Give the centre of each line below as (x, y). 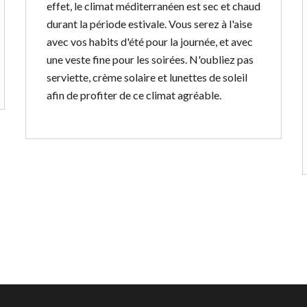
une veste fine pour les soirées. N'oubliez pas (150, 59)
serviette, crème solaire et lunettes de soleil (147, 77)
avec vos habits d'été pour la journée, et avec (149, 41)
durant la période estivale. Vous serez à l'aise (149, 24)
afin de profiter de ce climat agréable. (134, 95)
